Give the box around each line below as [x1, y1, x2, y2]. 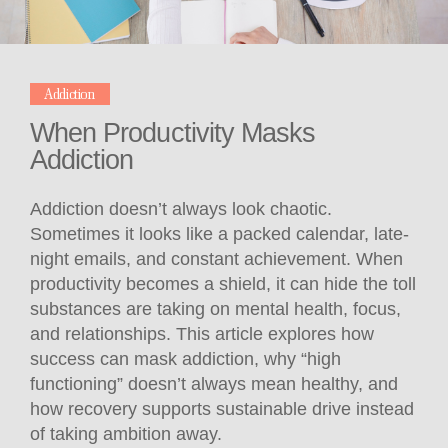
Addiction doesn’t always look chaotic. [30, 198, 332, 219]
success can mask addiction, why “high [30, 348, 341, 369]
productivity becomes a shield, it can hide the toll [30, 273, 416, 294]
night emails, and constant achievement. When [30, 248, 403, 269]
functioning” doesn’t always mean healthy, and [30, 373, 398, 394]
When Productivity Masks [30, 118, 316, 149]
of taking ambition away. [30, 423, 222, 444]
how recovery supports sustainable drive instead [30, 398, 414, 419]
